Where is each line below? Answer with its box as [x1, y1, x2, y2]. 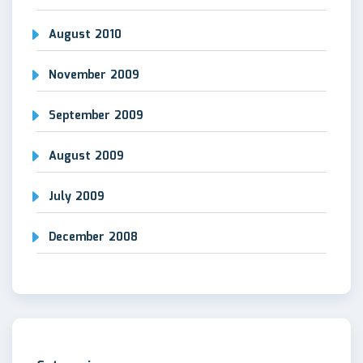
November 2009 [49, 66, 139, 84]
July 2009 [49, 187, 105, 206]
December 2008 [49, 228, 138, 246]
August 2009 [49, 147, 124, 165]
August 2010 [49, 25, 122, 44]
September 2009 [49, 106, 143, 125]
